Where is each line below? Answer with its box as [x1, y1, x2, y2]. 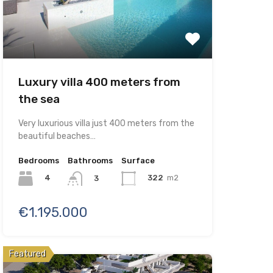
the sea [18, 91, 60, 106]
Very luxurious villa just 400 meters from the [18, 118, 194, 129]
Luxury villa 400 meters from [18, 74, 180, 89]
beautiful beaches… [18, 130, 96, 141]
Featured [9, 248, 46, 259]
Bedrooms [18, 155, 59, 165]
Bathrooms [67, 155, 113, 165]
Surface [121, 155, 155, 165]
